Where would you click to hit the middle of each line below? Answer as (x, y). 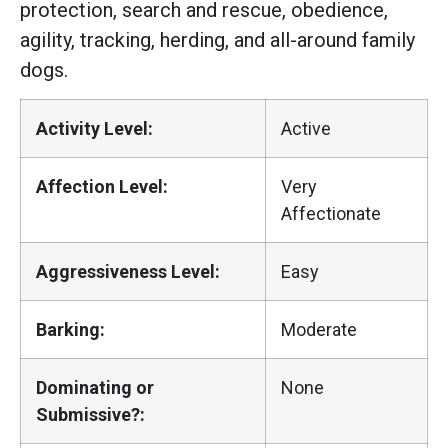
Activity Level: (94, 128)
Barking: (70, 329)
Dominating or (95, 387)
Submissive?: (90, 414)
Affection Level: (102, 186)
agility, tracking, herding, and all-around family (217, 39)
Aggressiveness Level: (128, 271)
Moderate (319, 329)
